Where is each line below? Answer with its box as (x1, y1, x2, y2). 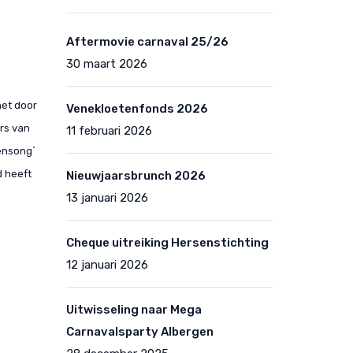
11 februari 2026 (65, 124, 152, 138)
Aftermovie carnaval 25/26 (65, 35, 229, 49)
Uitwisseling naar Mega (65, 303, 202, 317)
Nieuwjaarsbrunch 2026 (65, 169, 206, 183)
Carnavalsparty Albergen (65, 325, 214, 339)
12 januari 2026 (65, 258, 148, 272)
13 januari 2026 (65, 191, 148, 205)
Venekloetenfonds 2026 (65, 102, 208, 116)
